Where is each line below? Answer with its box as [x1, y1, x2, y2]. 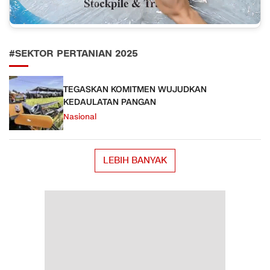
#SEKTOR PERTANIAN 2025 [9, 47, 138, 61]
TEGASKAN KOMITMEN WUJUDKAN [63, 84, 207, 96]
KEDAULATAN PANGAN [63, 96, 156, 108]
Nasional [63, 111, 96, 123]
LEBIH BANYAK [103, 154, 167, 167]
